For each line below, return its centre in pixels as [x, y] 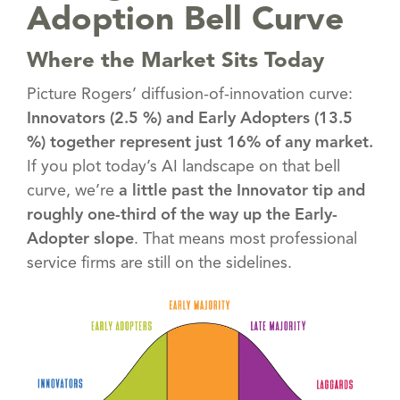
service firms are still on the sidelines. [159, 263]
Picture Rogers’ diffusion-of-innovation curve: [190, 94]
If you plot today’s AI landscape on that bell [183, 167]
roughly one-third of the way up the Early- [182, 215]
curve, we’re [73, 191]
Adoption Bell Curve [185, 21]
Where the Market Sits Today [175, 61]
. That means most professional [246, 239]
